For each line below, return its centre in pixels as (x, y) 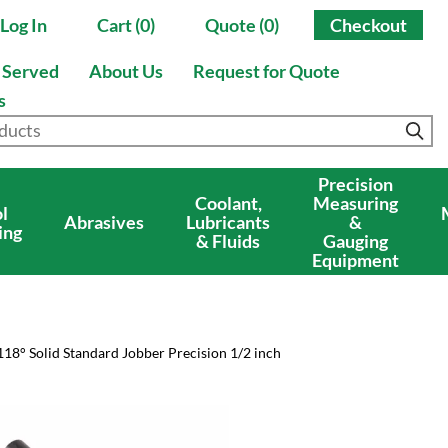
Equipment (355, 260)
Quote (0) (242, 24)
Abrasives (104, 222)
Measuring (355, 203)
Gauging (355, 241)
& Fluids (228, 241)
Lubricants (228, 222)
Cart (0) (126, 24)
